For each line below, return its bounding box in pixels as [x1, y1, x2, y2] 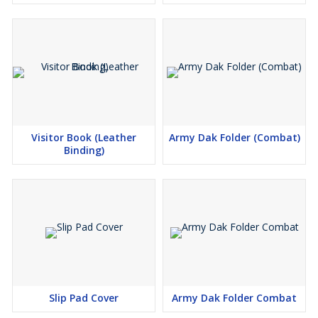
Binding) [63, 143, 104, 158]
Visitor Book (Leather [31, 131, 136, 145]
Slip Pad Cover [49, 291, 119, 305]
